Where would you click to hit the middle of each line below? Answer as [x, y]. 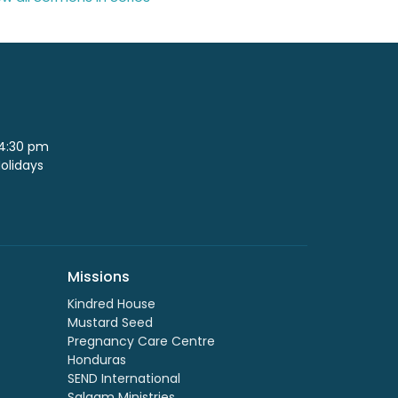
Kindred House [111, 304]
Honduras [97, 360]
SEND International [124, 379]
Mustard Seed [110, 323]
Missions [99, 276]
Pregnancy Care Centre [141, 342]
